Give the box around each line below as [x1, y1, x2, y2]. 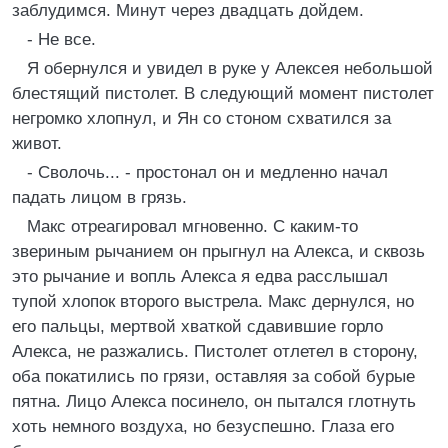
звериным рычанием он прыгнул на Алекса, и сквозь [12, 242, 425, 261]
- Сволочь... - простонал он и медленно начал [27, 163, 388, 182]
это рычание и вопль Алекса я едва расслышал [12, 267, 388, 286]
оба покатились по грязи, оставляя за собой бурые [12, 367, 415, 386]
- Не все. [27, 30, 96, 49]
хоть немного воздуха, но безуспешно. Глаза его [12, 417, 394, 436]
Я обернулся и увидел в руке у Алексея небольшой [27, 59, 433, 78]
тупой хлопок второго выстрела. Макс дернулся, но [12, 292, 414, 311]
